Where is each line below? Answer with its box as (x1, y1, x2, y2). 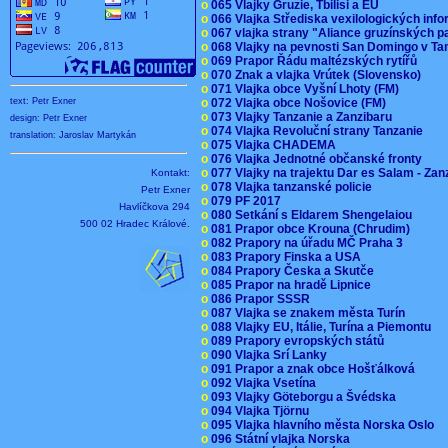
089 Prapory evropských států (208, 333, 390, 348)
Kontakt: (151, 166, 190, 178)
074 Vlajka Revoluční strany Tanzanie (208, 123, 429, 138)
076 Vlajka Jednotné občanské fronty (208, 151, 428, 166)
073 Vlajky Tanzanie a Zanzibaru (208, 109, 398, 124)
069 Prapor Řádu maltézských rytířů (208, 53, 423, 68)
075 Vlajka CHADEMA (208, 137, 342, 152)
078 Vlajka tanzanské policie (208, 179, 378, 194)
